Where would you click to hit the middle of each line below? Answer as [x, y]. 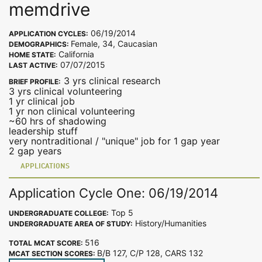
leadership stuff [43, 131]
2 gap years [35, 151]
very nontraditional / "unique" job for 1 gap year [114, 141]
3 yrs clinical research [111, 81]
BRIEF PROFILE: [35, 82]
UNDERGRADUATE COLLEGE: [59, 213]
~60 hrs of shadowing [58, 121]
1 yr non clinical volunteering [72, 111]
